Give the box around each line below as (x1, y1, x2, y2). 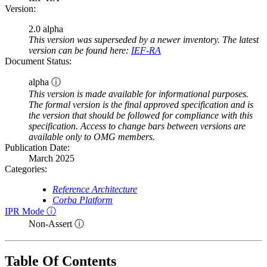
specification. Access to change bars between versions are (29, 121, 246, 132)
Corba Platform (52, 195, 113, 206)
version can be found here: (29, 45, 131, 56)
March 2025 (29, 153, 74, 164)
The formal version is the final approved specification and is (29, 100, 253, 110)
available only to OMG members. (29, 132, 155, 142)
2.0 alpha (29, 24, 63, 35)
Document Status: (5, 56, 72, 67)
